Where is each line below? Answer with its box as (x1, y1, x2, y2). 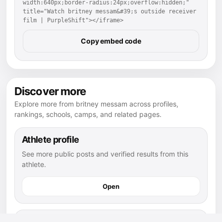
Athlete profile (22, 134, 79, 145)
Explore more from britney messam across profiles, (14, 99, 178, 108)
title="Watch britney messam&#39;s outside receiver (23, 7, 196, 15)
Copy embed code (81, 36, 141, 45)
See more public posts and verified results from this (22, 149, 188, 158)
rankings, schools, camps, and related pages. (14, 110, 162, 118)
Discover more (14, 84, 86, 98)
